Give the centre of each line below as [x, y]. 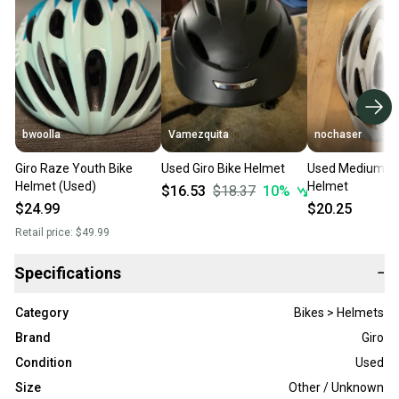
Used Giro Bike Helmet [223, 169]
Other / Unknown [336, 388]
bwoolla [41, 135]
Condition [44, 363]
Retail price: [45, 233]
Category [42, 313]
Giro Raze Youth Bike [74, 169]
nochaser [338, 135]
